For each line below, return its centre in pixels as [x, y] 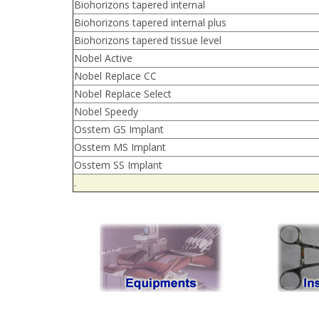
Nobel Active [103, 58]
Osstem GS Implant [119, 130]
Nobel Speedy [106, 112]
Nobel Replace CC [115, 76]
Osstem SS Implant [118, 165]
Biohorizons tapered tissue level [148, 41]
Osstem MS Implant [120, 147]
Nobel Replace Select [123, 94]
